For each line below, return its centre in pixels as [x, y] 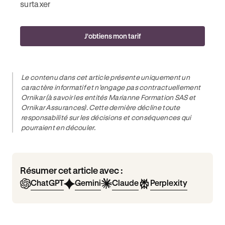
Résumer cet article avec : [72, 170]
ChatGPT [47, 183]
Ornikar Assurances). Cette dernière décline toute [101, 107]
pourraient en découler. [58, 127]
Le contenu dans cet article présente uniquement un [105, 77]
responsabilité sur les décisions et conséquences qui [106, 117]
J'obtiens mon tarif [113, 36]
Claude [125, 183]
